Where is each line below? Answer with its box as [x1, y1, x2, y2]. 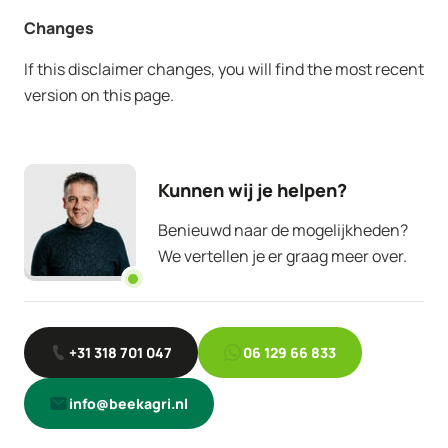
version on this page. [24, 84, 174, 106]
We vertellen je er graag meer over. [158, 245, 407, 267]
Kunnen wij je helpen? [158, 178, 347, 202]
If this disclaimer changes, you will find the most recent [24, 58, 424, 80]
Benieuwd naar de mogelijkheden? [158, 219, 408, 241]
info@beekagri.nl [69, 394, 188, 413]
